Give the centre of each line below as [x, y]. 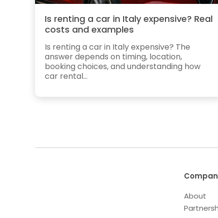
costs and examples [89, 30]
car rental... [66, 76]
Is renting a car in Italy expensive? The [118, 47]
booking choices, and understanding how [123, 67]
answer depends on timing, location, [113, 57]
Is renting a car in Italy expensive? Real [129, 19]
